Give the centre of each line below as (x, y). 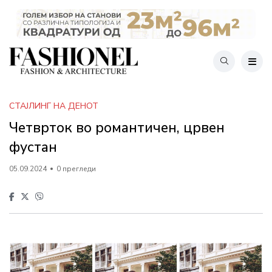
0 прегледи (76, 168)
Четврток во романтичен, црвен (117, 127)
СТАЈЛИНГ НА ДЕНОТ (54, 106)
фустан (33, 147)
